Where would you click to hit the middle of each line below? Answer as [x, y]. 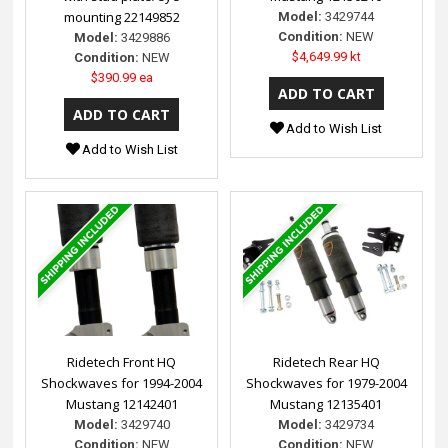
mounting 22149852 [121, 17]
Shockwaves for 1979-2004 [326, 383]
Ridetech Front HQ [122, 362]
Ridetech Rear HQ [326, 362]
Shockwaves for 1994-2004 [122, 383]
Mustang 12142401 [121, 404]
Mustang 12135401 [326, 404]
